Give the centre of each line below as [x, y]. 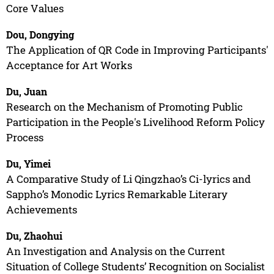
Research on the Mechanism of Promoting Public [124, 106]
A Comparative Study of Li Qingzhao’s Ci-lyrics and [128, 179]
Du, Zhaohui [34, 235]
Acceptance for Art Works [69, 65]
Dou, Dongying [40, 34]
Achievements [41, 209]
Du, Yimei [28, 163]
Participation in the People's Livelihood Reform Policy [135, 122]
